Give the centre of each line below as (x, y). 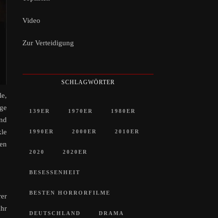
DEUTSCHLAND (55, 213)
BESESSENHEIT (55, 172)
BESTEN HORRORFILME (70, 192)
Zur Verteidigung (48, 43)
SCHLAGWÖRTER (88, 82)
